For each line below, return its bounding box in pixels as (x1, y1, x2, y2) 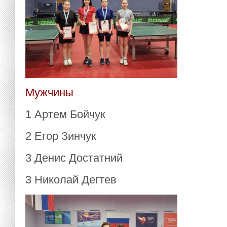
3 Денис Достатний (25, 152, 123, 164)
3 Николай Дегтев (25, 173, 117, 186)
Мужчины (25, 86, 73, 99)
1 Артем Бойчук (25, 108, 105, 121)
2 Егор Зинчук (25, 130, 96, 142)
